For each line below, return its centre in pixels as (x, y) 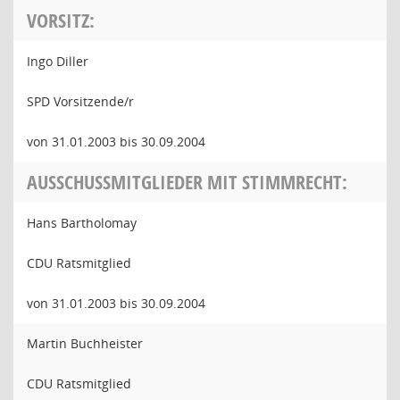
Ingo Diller (58, 61)
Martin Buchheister (85, 343)
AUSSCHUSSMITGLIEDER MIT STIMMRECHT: (187, 182)
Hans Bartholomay (82, 223)
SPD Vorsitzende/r (80, 101)
